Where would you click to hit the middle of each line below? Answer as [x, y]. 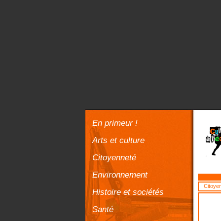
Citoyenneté [114, 157]
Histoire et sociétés [128, 192]
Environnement [120, 175]
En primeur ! [115, 123]
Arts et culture [118, 140]
